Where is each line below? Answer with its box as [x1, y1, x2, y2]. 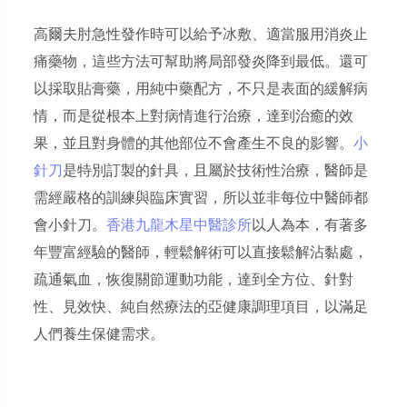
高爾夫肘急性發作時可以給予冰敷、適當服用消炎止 [34, 25, 369, 45]
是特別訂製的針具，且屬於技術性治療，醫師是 [63, 161, 369, 182]
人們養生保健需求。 [34, 324, 165, 345]
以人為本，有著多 [252, 215, 369, 236]
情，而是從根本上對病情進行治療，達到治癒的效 [34, 106, 354, 127]
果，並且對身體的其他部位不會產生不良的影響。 [34, 134, 354, 154]
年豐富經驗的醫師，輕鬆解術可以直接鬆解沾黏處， [34, 243, 369, 263]
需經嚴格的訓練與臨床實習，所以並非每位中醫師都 [34, 188, 369, 209]
